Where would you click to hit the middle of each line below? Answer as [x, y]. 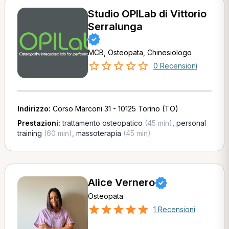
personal [191, 123]
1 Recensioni [174, 209]
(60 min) [57, 133]
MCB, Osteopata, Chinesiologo [140, 52]
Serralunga [115, 27]
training [29, 133]
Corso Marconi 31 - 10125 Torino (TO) [115, 109]
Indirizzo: [35, 109]
